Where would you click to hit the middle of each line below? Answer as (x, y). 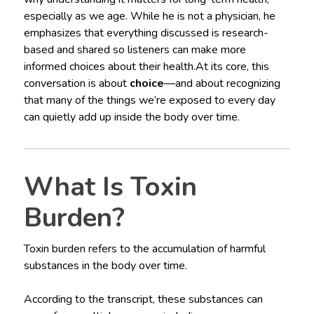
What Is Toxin (110, 186)
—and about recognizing (222, 83)
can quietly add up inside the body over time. (131, 117)
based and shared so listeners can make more (135, 49)
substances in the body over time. (105, 265)
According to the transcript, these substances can (143, 299)
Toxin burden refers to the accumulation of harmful (144, 248)
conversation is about (76, 83)
